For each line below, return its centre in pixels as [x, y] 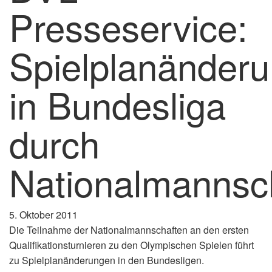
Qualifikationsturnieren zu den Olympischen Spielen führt [131, 245]
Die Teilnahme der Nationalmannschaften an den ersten [129, 229]
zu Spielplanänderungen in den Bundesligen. [107, 260]
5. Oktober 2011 [43, 214]
